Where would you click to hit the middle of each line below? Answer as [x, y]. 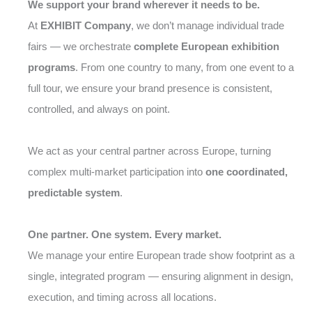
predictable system [74, 193]
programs [52, 67]
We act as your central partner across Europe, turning [149, 151]
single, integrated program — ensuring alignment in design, [161, 276]
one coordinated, [247, 172]
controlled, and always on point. [99, 109]
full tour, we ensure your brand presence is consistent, [150, 88]
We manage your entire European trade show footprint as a [161, 255]
